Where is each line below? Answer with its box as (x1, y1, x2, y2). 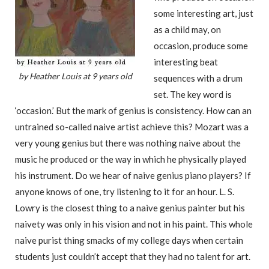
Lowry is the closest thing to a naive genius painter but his (15, 202, 245, 214)
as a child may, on (154, 24, 221, 35)
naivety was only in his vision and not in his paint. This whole (15, 219, 253, 230)
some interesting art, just (154, 8, 253, 19)
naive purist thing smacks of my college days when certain (15, 235, 243, 246)
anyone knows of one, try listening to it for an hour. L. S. (15, 186, 234, 198)
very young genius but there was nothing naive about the (15, 138, 241, 149)
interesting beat (154, 56, 218, 68)
